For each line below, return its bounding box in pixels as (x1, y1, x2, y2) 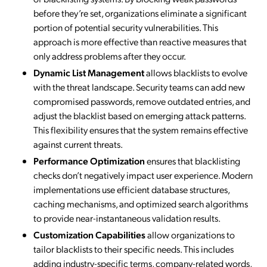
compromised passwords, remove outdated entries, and (33, 94, 250, 107)
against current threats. (33, 137, 123, 150)
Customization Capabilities (33, 228, 145, 241)
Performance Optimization (33, 154, 145, 167)
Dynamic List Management (33, 66, 144, 79)
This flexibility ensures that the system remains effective (33, 123, 248, 136)
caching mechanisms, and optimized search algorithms (33, 197, 248, 210)
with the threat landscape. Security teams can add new (33, 80, 245, 93)
